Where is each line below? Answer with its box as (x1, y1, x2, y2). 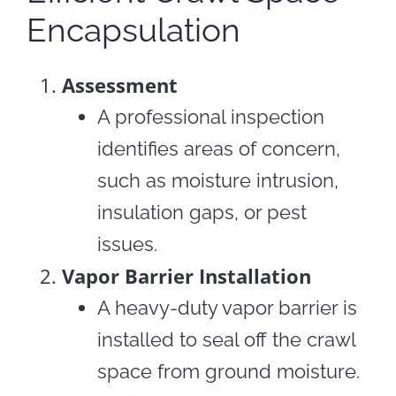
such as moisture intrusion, (96, 168, 339, 192)
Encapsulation (26, 10, 240, 49)
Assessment (61, 71, 178, 98)
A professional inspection (96, 104, 324, 128)
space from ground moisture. (96, 359, 360, 383)
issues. (96, 232, 157, 255)
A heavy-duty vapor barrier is (96, 295, 357, 319)
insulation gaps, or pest (96, 200, 307, 224)
